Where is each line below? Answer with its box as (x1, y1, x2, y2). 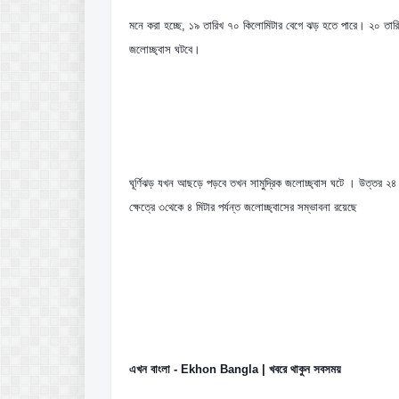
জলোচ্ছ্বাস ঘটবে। (129, 43, 200, 56)
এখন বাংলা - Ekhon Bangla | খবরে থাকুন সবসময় (129, 362, 341, 376)
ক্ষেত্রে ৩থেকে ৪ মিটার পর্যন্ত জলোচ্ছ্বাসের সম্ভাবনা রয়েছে (129, 200, 357, 214)
